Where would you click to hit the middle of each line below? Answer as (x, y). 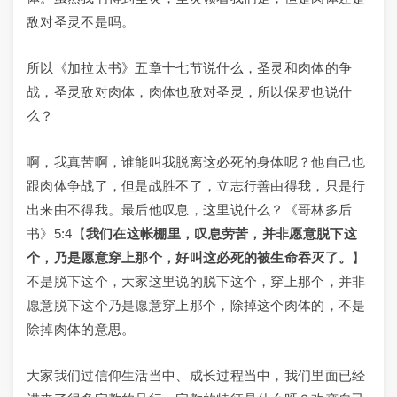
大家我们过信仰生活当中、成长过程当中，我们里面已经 (196, 375)
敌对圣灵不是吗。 (81, 22)
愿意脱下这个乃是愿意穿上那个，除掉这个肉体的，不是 (196, 305)
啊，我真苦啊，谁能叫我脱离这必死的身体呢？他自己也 (196, 162)
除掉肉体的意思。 (81, 329)
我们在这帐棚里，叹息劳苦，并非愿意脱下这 (221, 234)
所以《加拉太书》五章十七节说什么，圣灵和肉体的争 (190, 68)
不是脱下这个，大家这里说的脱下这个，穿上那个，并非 (196, 281)
